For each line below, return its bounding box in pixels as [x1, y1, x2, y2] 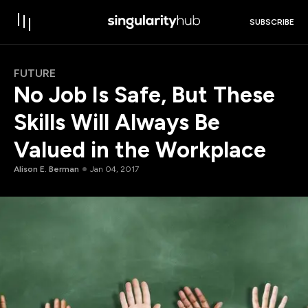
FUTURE [14, 67, 56, 80]
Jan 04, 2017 [90, 164, 139, 174]
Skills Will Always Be [14, 109, 220, 135]
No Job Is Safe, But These [14, 82, 275, 108]
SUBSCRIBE [250, 17, 294, 27]
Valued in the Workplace [14, 137, 266, 163]
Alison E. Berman [14, 164, 79, 174]
